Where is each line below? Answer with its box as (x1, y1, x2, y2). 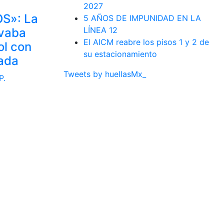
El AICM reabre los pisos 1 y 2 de (83, 36, 209, 47)
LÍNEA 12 (83, 24, 117, 35)
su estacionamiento (83, 48, 157, 59)
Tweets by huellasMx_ (63, 68, 146, 79)
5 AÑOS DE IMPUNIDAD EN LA (83, 12, 201, 23)
